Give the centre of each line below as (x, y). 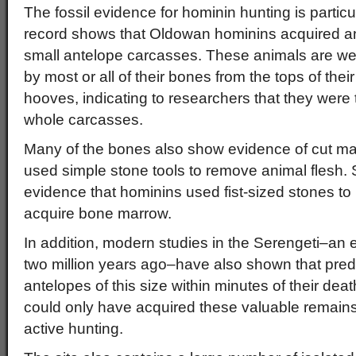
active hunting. (74, 329)
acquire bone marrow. (98, 213)
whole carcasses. (83, 120)
